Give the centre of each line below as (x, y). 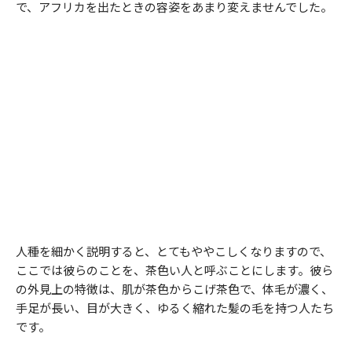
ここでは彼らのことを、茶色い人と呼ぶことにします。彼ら (174, 270)
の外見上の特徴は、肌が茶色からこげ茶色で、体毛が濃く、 (174, 289)
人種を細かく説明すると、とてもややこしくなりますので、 (174, 251)
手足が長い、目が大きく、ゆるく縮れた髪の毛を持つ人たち (175, 308)
